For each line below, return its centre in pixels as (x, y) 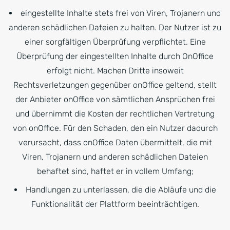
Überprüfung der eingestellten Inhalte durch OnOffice (115, 56)
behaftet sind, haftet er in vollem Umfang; (115, 171)
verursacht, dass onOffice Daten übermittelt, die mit (115, 142)
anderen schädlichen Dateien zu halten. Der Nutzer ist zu (115, 27)
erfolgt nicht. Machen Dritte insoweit (115, 71)
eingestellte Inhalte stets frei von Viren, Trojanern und (121, 13)
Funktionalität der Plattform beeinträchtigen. (115, 204)
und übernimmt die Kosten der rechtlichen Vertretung (115, 114)
